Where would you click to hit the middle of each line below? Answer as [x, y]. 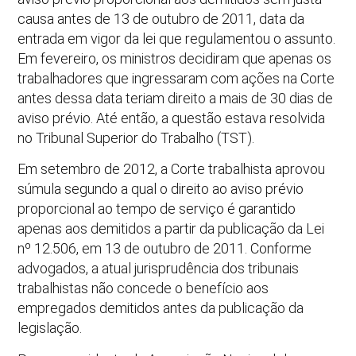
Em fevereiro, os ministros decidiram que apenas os [175, 58]
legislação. [50, 328]
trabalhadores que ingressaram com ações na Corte [176, 78]
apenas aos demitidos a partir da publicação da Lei [171, 229]
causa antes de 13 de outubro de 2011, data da [161, 19]
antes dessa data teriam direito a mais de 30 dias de [176, 98]
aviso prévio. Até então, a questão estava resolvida [172, 118]
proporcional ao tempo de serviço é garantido [157, 209]
